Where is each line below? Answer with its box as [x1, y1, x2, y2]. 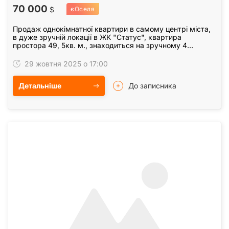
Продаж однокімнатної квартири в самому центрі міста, [13, 25, 211, 34]
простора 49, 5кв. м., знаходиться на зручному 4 [13, 41, 187, 50]
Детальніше [18, 81, 61, 90]
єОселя [71, 5, 95, 13]
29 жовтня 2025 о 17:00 [22, 59, 108, 68]
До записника [128, 81, 176, 90]
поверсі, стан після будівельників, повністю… [13, 49, 171, 58]
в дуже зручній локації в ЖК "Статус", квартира [13, 33, 181, 42]
